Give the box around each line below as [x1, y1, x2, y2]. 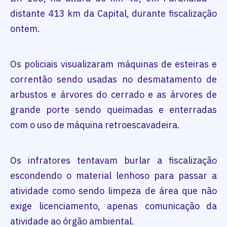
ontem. [10, 22, 40, 34]
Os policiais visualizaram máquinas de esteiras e [10, 58, 217, 70]
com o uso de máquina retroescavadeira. [10, 119, 180, 131]
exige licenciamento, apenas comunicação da [10, 200, 217, 212]
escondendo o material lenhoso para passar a [10, 169, 217, 181]
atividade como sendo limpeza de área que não [10, 184, 217, 197]
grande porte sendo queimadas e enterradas [10, 103, 217, 116]
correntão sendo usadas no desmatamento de [10, 73, 217, 85]
